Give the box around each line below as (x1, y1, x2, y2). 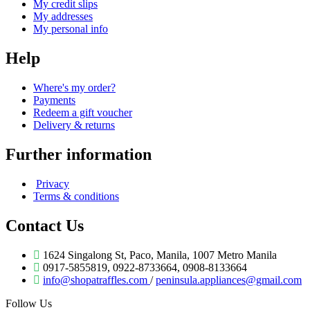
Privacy (36, 177, 69, 190)
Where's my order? (33, 82, 116, 94)
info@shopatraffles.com (43, 273, 150, 286)
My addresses (33, 10, 93, 23)
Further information (6, 145, 152, 164)
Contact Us (6, 216, 84, 235)
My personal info (33, 23, 108, 35)
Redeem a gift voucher (33, 107, 132, 119)
